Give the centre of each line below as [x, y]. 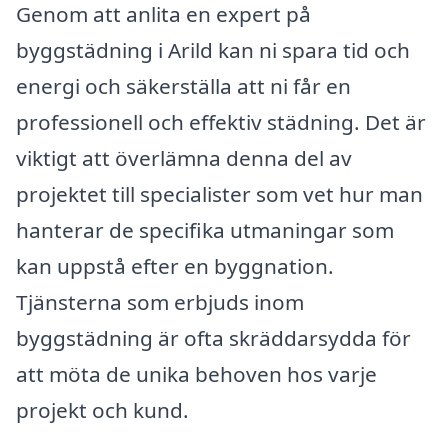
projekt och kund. [102, 409]
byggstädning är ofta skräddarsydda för [213, 337]
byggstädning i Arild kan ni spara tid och [213, 49]
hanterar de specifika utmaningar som [205, 229]
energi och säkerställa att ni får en [183, 85]
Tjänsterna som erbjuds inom [160, 301]
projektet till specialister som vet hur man [219, 193]
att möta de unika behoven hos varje [196, 373]
